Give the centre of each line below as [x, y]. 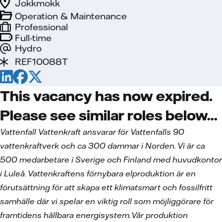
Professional [41, 27]
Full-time [33, 38]
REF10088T [41, 62]
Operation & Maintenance [71, 16]
